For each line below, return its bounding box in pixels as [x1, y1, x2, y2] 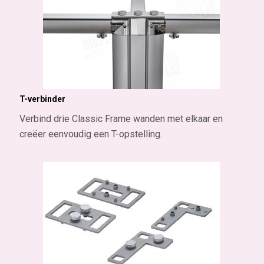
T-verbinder [19, 94, 65, 104]
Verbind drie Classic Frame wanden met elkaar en [19, 113, 223, 125]
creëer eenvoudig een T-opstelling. [19, 128, 162, 140]
